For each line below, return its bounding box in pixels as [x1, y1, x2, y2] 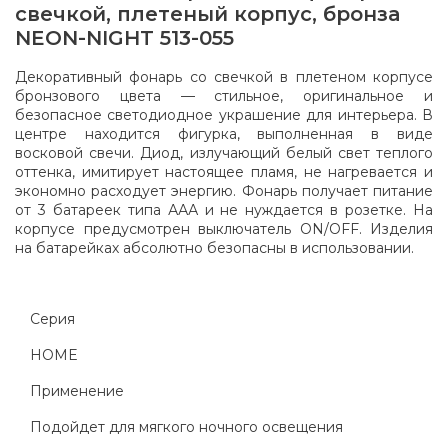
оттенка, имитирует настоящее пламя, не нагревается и [15, 163, 433, 182]
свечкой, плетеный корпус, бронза [15, 2, 400, 27]
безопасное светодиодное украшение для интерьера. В [15, 106, 433, 125]
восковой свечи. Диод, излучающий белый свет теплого [15, 144, 433, 163]
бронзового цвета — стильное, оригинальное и [15, 87, 433, 106]
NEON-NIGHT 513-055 [15, 26, 234, 51]
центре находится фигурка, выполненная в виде [15, 125, 433, 144]
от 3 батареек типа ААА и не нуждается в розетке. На [15, 201, 433, 220]
